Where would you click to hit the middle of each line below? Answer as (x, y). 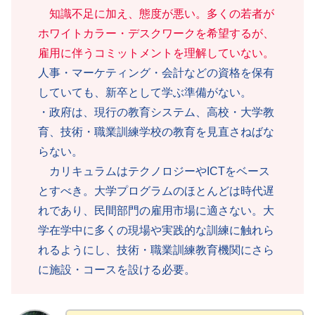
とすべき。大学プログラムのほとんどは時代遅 (156, 191)
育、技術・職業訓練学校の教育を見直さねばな (156, 131)
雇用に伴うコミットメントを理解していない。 (156, 53)
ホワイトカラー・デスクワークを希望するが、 (156, 33)
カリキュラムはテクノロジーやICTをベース (154, 171)
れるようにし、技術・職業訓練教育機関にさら (156, 250)
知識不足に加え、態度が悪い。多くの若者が (162, 13)
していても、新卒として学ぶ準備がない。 (145, 92)
